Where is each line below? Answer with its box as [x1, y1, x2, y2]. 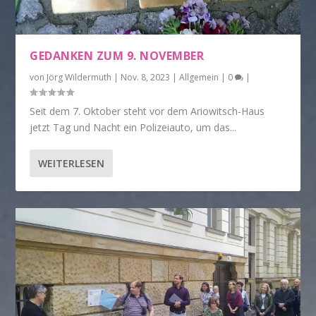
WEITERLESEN [38, 156, 105, 170]
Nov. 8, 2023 [121, 71, 171, 83]
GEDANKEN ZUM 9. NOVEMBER [30, 47, 205, 63]
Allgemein [179, 71, 219, 83]
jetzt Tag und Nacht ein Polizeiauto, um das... [30, 120, 237, 134]
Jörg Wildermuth [47, 71, 112, 83]
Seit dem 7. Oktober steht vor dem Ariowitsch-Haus [30, 104, 265, 118]
